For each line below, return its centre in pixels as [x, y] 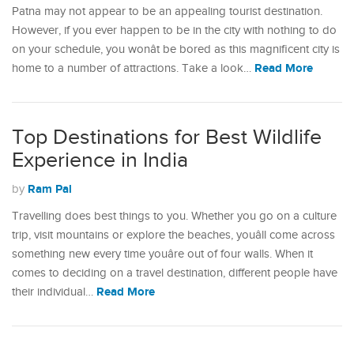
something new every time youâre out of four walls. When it [162, 254]
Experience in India [100, 160]
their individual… [54, 292]
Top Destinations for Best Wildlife [167, 137]
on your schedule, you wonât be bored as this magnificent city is [176, 49]
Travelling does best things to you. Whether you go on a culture [174, 216]
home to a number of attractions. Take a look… [133, 68]
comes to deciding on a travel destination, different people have [175, 273]
